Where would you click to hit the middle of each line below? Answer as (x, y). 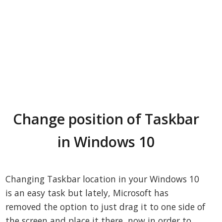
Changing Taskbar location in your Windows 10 (103, 179)
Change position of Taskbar (106, 119)
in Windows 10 (106, 142)
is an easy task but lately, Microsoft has (87, 193)
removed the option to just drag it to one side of (106, 207)
